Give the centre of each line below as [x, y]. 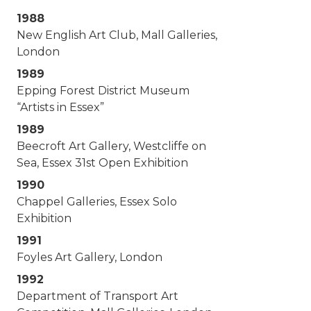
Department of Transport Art [98, 296]
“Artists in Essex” [60, 107]
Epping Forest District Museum [103, 90]
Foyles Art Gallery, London [90, 257]
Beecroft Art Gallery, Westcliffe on [111, 146]
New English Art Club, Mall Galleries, [117, 35]
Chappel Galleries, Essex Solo [97, 201]
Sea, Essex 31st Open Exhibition [102, 162]
